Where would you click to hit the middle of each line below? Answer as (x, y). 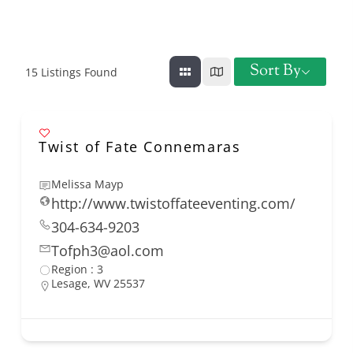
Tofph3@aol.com (108, 251)
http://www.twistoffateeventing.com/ (173, 204)
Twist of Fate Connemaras (140, 147)
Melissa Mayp (87, 184)
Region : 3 (77, 269)
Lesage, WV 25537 (98, 284)
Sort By (275, 72)
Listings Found (78, 72)
